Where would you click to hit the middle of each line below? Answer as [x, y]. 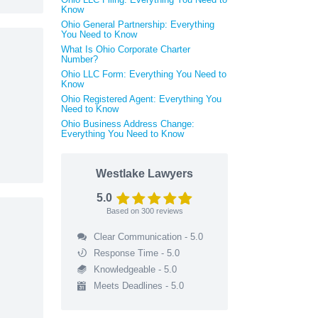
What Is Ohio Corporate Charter [126, 49]
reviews [168, 210]
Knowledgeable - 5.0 [135, 269]
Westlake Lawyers [144, 173]
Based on [124, 210]
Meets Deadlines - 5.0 [138, 285]
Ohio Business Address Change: [128, 124]
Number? [79, 59]
